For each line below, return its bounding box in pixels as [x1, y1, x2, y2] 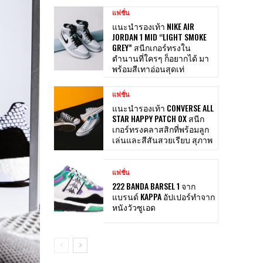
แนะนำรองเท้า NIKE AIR [112, 19, 194, 32]
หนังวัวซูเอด [112, 200, 156, 213]
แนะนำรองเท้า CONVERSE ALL [112, 101, 214, 114]
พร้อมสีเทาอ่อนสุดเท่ [112, 62, 184, 75]
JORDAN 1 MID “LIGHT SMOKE [112, 30, 207, 43]
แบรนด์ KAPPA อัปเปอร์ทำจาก [112, 190, 215, 203]
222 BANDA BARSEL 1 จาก [112, 179, 195, 192]
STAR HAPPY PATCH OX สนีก [112, 112, 204, 124]
